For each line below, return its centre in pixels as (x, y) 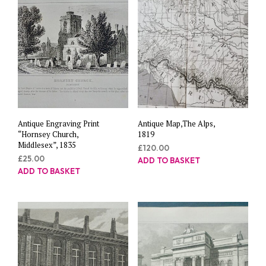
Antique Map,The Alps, (176, 124)
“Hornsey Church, (48, 134)
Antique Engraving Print (58, 124)
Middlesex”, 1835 (47, 145)
